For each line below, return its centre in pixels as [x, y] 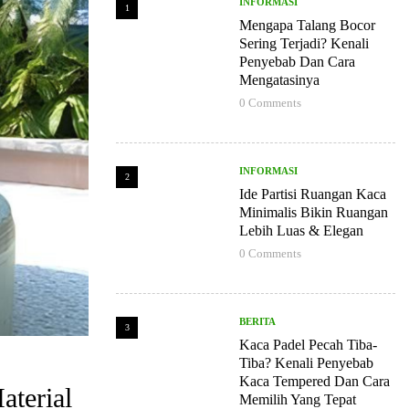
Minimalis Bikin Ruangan [314, 212]
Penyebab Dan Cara [297, 62]
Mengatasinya [279, 80]
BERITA [257, 321]
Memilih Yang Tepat [298, 399]
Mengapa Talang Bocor [307, 25]
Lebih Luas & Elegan [301, 231]
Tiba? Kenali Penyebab [306, 363]
